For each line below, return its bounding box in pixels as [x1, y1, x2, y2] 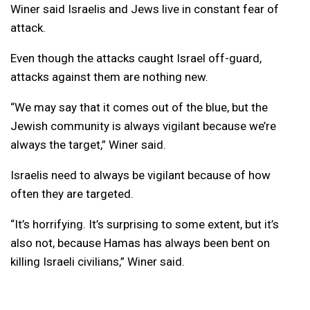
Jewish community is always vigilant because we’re [10, 119, 276, 134]
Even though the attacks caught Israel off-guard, [10, 51, 262, 66]
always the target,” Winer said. [10, 138, 166, 152]
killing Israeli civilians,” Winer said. [10, 255, 185, 269]
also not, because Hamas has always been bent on [10, 236, 270, 250]
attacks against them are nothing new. [10, 70, 208, 84]
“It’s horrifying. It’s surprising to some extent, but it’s [10, 217, 279, 232]
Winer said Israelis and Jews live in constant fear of [10, 2, 279, 17]
